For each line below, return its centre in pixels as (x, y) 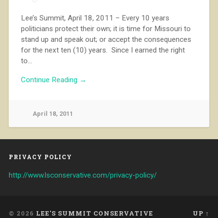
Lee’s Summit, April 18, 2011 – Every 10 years (95, 18)
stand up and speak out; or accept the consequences (106, 40)
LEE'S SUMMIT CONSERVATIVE (94, 213)
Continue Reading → (54, 80)
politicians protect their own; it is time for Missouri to (106, 29)
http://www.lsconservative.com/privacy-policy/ (82, 175)
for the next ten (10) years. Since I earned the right (103, 50)
